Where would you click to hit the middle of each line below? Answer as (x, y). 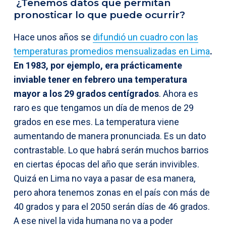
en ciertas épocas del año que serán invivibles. (106, 164)
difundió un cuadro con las (146, 37)
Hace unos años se (53, 37)
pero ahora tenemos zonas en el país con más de (112, 192)
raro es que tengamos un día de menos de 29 (104, 107)
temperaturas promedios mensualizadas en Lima (112, 51)
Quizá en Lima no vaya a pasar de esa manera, (104, 178)
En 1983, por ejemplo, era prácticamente (98, 65)
